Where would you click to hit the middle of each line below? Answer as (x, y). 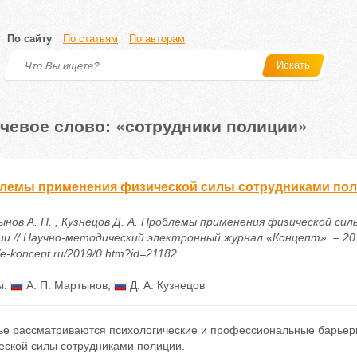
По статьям (90, 39)
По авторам (157, 39)
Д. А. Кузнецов (165, 285)
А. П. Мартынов (65, 285)
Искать (293, 65)
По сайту (29, 39)
